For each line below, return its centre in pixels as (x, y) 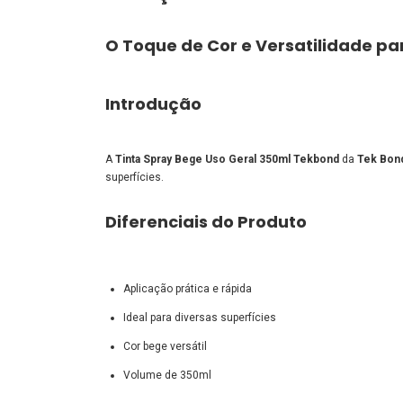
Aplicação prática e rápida (188, 288)
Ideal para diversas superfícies (200, 317)
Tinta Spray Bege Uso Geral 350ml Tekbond (227, 159)
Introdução (153, 103)
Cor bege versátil (165, 346)
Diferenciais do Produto (206, 221)
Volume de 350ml (167, 375)
